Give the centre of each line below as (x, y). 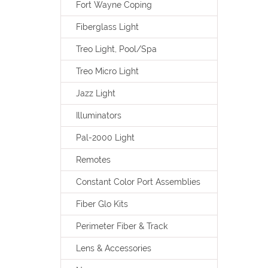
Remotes (93, 160)
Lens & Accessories (113, 248)
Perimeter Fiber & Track (121, 226)
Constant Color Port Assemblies (138, 182)
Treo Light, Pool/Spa (116, 49)
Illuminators (98, 115)
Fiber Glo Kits (102, 204)
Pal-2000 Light (105, 138)
